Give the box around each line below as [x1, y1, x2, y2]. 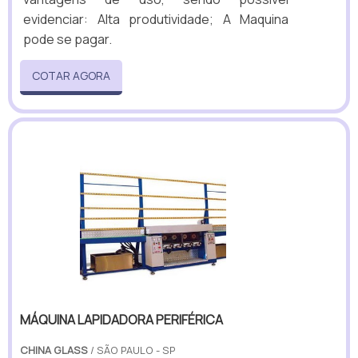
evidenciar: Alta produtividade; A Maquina [23, 10, 288, 28]
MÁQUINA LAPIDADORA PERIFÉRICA [20, 310, 223, 328]
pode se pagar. [23, 30, 112, 48]
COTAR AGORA [32, 67, 110, 83]
